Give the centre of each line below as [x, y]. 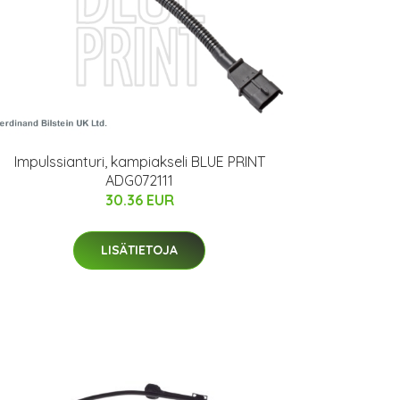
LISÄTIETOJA [139, 250]
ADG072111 [139, 181]
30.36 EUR [139, 200]
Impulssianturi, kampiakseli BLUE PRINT [139, 162]
